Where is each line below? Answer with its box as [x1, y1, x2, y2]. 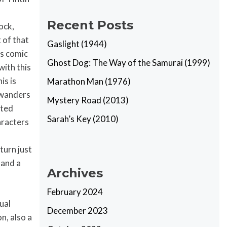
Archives [47, 166, 103, 180]
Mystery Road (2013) [47, 95, 129, 105]
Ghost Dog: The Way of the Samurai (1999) [47, 57, 211, 68]
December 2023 [47, 205, 108, 216]
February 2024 [47, 186, 103, 197]
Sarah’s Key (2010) [47, 113, 119, 124]
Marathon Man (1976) [47, 76, 131, 87]
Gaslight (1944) [47, 39, 107, 49]
